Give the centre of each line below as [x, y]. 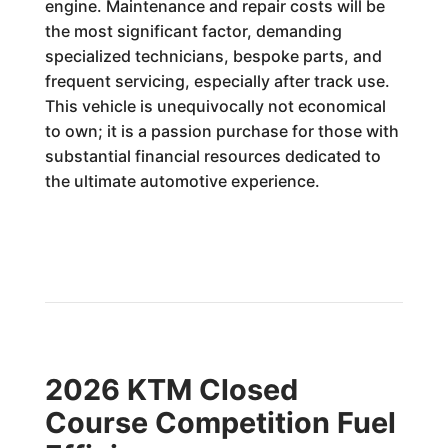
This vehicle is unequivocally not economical [215, 106]
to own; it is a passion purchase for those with [221, 131]
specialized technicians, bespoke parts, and [213, 56]
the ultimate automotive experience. [182, 181]
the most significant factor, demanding [193, 31]
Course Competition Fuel [220, 422]
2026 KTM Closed [171, 389]
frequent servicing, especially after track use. [217, 81]
